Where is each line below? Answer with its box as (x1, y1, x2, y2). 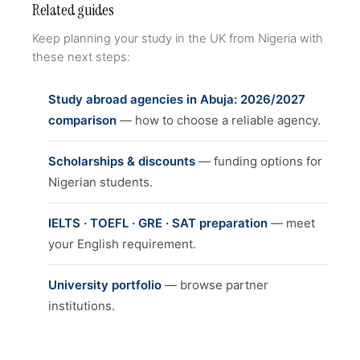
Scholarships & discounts (48, 153, 195, 169)
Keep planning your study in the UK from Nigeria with (32, 31, 323, 46)
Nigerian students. (48, 174, 153, 190)
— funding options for (195, 153, 322, 169)
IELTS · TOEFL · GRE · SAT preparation (48, 215, 268, 231)
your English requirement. (48, 236, 196, 252)
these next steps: (32, 50, 130, 64)
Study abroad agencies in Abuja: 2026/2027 (48, 92, 305, 107)
